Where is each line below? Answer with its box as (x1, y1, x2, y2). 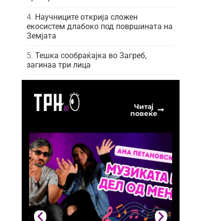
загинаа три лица (27, 60, 91, 70)
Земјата (27, 31, 56, 40)
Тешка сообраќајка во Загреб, (35, 50, 147, 60)
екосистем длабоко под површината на (27, 21, 173, 31)
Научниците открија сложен (35, 12, 138, 22)
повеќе (130, 109, 157, 118)
